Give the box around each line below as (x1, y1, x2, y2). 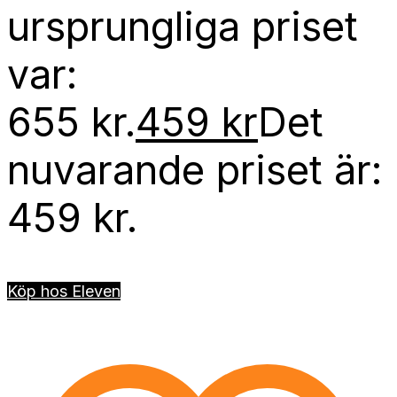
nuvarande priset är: (7, 145, 382, 194)
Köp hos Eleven (7, 281, 121, 300)
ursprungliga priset (7, 2, 358, 51)
